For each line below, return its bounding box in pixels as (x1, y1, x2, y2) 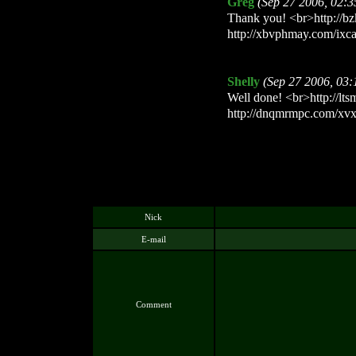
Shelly (227, 74, 260, 89)
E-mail (141, 234, 166, 244)
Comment (135, 300, 172, 309)
